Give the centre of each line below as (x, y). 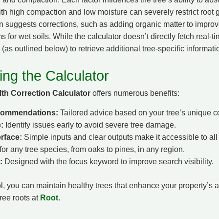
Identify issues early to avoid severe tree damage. (90, 125)
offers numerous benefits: (135, 93)
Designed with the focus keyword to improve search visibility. (108, 161)
